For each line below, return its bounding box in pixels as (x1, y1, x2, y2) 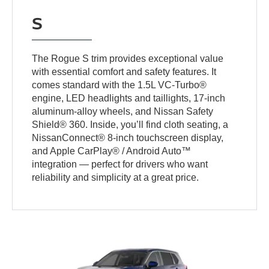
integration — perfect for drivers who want (32, 159, 208, 169)
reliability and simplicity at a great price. (32, 172, 199, 183)
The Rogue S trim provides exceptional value (32, 53, 224, 64)
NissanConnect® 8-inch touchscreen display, (32, 132, 224, 143)
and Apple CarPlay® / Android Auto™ (32, 145, 192, 156)
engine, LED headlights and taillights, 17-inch (32, 92, 226, 103)
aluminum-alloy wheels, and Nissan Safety (32, 106, 214, 116)
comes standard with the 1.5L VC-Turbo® (32, 79, 207, 90)
